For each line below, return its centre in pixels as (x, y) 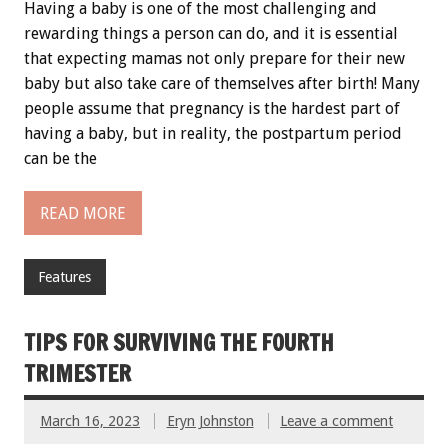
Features (65, 277)
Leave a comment (337, 421)
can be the (60, 159)
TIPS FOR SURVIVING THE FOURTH (179, 342)
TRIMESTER (77, 373)
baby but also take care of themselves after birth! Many (222, 84)
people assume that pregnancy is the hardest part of (212, 109)
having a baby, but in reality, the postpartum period (213, 134)
